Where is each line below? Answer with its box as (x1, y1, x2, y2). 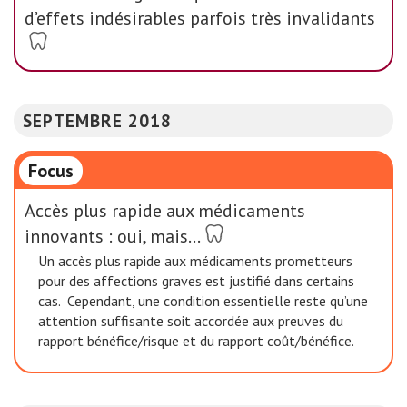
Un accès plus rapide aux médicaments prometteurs (38, 251, 352, 270)
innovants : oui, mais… (25, 224, 201, 248)
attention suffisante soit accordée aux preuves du (38, 311, 343, 330)
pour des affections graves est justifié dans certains (38, 271, 354, 290)
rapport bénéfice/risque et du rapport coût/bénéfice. (38, 331, 357, 350)
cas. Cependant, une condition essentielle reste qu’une (38, 291, 368, 310)
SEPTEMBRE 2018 (23, 109, 172, 132)
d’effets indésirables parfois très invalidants (25, 6, 375, 30)
